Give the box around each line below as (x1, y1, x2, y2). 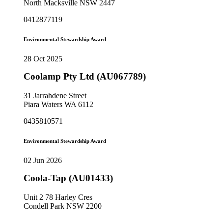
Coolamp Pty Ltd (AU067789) (24, 71, 146, 82)
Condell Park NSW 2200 (24, 201, 102, 210)
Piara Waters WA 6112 (24, 100, 93, 109)
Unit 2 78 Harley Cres (24, 192, 92, 201)
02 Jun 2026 (24, 156, 62, 165)
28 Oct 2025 (24, 55, 62, 63)
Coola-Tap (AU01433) (24, 172, 113, 183)
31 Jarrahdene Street (24, 91, 86, 100)
